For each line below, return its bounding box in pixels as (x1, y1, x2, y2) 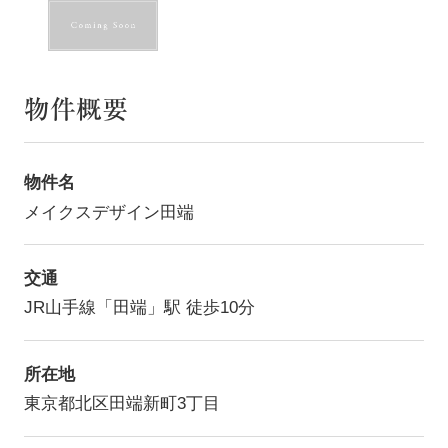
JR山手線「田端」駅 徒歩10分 (32, 298, 255, 318)
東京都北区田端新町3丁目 (40, 394, 220, 414)
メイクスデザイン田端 (40, 202, 194, 222)
